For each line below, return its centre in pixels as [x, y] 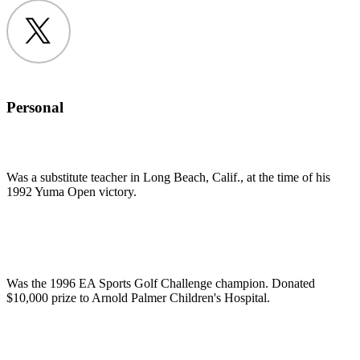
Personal [35, 108]
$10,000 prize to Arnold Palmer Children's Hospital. [138, 298]
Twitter [55, 37]
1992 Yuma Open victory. [72, 192]
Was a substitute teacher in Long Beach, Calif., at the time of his [168, 178]
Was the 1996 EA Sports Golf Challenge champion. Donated [161, 284]
